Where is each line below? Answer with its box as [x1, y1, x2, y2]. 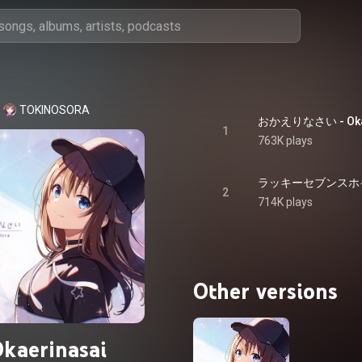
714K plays [258, 196, 313, 208]
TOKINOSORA [19, 103, 90, 116]
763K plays [258, 134, 313, 147]
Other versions [193, 277, 338, 305]
